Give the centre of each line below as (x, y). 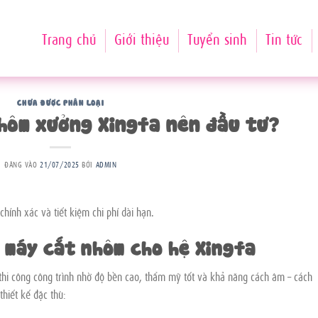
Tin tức (284, 38)
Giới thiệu (141, 38)
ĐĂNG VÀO (22, 164)
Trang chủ (68, 38)
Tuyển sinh (217, 38)
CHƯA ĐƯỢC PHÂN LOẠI (61, 102)
